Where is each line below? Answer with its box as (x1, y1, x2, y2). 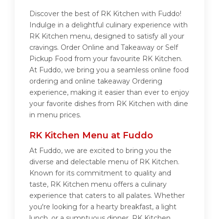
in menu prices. (29, 110, 81, 120)
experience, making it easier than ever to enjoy (29, 88, 189, 97)
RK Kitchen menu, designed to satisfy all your (29, 32, 184, 41)
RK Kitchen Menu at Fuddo (29, 130, 153, 141)
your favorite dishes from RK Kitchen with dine (29, 99, 188, 109)
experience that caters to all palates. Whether (29, 191, 185, 200)
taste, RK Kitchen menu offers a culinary (29, 180, 167, 189)
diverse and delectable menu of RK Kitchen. (29, 157, 179, 167)
